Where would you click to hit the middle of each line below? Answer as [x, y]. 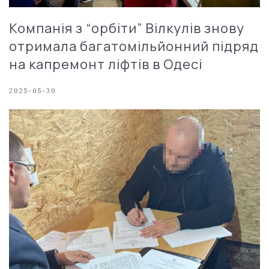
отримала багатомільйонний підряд [134, 46]
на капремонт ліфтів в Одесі [106, 64]
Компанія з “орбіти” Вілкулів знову [127, 28]
